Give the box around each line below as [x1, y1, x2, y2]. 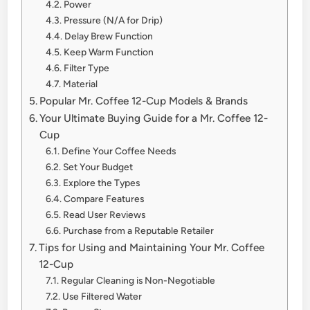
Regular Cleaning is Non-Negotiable [61, 274, 216, 286]
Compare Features [64, 192, 145, 204]
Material [63, 77, 98, 89]
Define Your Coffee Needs [62, 145, 176, 156]
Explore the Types [63, 176, 140, 188]
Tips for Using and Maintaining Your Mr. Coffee [39, 240, 265, 254]
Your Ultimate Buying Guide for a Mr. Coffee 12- [39, 111, 268, 125]
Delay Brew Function [64, 30, 154, 42]
